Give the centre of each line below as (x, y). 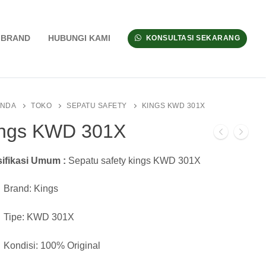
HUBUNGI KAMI (79, 39)
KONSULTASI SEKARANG (192, 38)
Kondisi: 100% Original (52, 245)
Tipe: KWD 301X (39, 217)
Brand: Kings (31, 189)
